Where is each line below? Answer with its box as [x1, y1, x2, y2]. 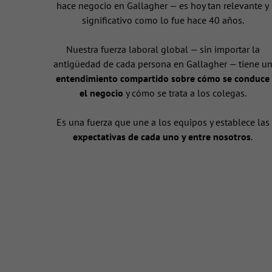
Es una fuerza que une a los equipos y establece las [56, 116, 270, 129]
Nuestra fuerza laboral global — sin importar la [66, 43, 260, 56]
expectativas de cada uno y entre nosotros [73, 131, 251, 143]
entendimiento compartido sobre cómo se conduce [56, 72, 270, 85]
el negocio [79, 87, 123, 100]
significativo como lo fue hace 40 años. [81, 14, 244, 27]
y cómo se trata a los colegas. [123, 87, 246, 100]
